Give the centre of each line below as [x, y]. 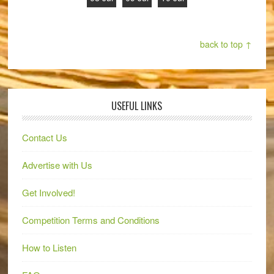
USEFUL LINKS [137, 106]
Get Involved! [48, 192]
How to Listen [49, 247]
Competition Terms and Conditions [91, 220]
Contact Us [44, 137]
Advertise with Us [57, 165]
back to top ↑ [226, 44]
